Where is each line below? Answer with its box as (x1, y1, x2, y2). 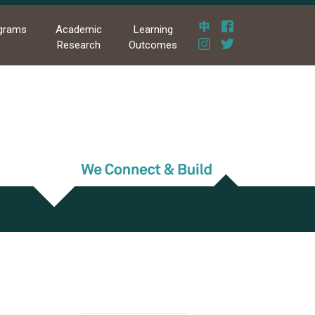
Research (56, 39, 101, 52)
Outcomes (129, 39, 178, 52)
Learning (133, 23, 173, 37)
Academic (55, 23, 102, 37)
